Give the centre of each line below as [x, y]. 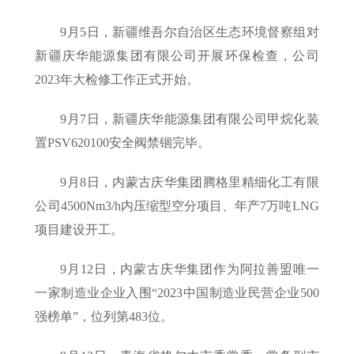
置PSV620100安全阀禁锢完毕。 [123, 143]
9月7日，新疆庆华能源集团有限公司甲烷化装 [190, 119]
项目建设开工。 [79, 230]
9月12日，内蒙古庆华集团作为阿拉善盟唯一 [190, 269]
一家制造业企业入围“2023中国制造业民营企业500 [177, 293]
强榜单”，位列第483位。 [104, 317]
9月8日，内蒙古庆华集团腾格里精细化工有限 [190, 183]
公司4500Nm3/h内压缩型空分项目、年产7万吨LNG [177, 206]
